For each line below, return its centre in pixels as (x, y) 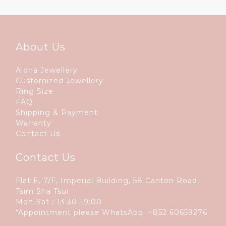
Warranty (34, 123)
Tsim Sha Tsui (42, 191)
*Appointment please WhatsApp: (82, 212)
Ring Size (35, 91)
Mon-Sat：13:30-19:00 (60, 202)
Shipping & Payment (57, 112)
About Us (41, 47)
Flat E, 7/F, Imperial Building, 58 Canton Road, (107, 180)
